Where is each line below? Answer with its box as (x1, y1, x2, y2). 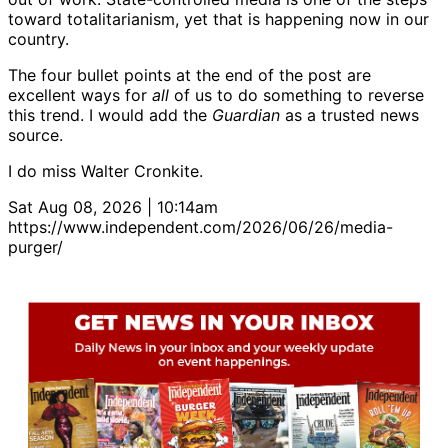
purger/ (8, 237, 63, 258)
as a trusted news (280, 105, 419, 126)
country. (8, 29, 69, 50)
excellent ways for (8, 85, 152, 106)
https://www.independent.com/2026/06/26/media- (8, 217, 393, 238)
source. (8, 125, 63, 146)
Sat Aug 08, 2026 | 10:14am (8, 197, 218, 218)
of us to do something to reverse (169, 85, 424, 106)
